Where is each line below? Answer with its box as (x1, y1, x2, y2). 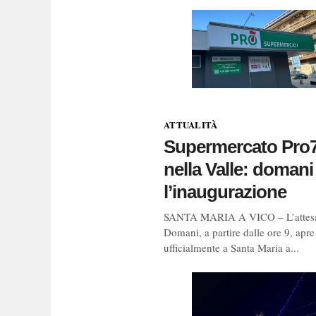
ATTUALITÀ (164, 117, 218, 131)
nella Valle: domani (164, 158, 313, 180)
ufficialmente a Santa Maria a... (164, 240, 299, 255)
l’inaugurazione (164, 181, 286, 202)
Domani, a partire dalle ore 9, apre (164, 224, 315, 239)
